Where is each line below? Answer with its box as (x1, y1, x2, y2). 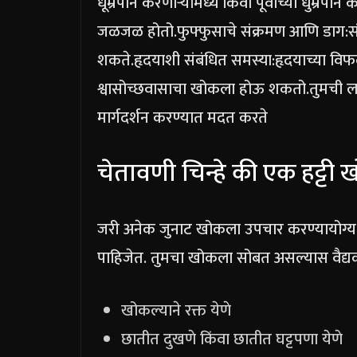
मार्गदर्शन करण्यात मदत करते (97, 104, 268, 132)
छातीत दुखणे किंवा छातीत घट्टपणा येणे (121, 326, 343, 354)
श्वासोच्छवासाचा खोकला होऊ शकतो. (97, 76, 309, 104)
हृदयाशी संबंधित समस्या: (134, 47, 275, 75)
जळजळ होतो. (97, 18, 177, 46)
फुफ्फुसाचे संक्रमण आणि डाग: (177, 18, 348, 46)
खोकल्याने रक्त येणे (121, 297, 231, 325)
